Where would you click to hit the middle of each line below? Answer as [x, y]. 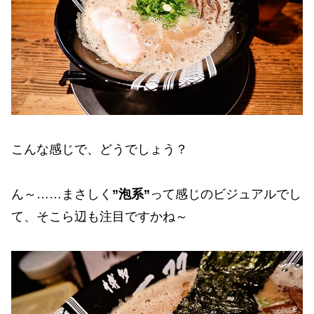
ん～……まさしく [62, 194]
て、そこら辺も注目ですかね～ [100, 217]
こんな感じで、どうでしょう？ [100, 149]
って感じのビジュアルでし [226, 194]
